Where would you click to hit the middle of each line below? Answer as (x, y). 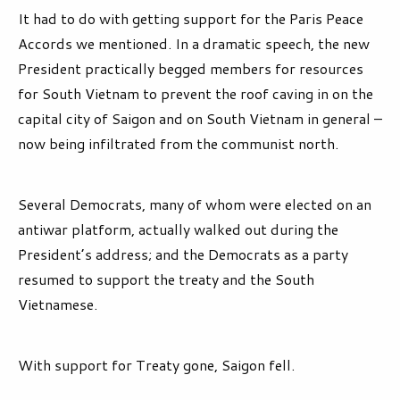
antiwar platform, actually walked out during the (178, 229)
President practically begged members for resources (191, 69)
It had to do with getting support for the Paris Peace (191, 19)
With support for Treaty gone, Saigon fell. (156, 365)
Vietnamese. (58, 304)
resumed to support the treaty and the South (166, 279)
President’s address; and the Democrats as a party (183, 254)
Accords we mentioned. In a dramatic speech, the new (194, 44)
